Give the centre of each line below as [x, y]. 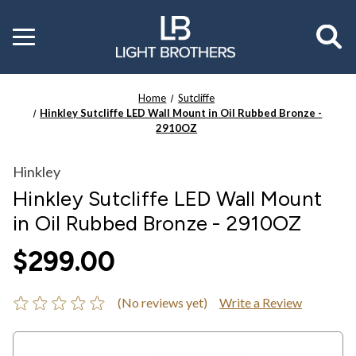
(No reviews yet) [162, 302]
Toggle [30, 33]
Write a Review [260, 302]
